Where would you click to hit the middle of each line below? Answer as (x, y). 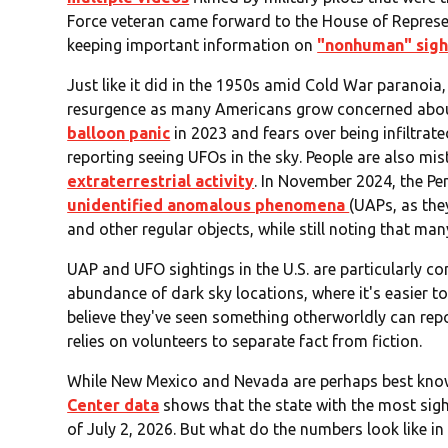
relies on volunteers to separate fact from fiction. (245, 341)
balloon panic (119, 133)
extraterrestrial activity (161, 181)
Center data (113, 405)
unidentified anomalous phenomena (208, 205)
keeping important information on (192, 45)
